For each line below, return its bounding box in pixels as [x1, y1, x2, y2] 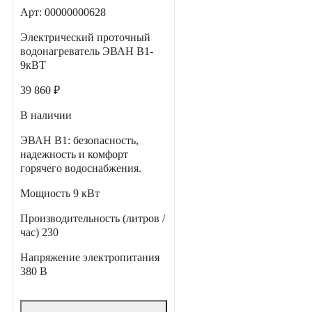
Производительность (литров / [20, 212, 165, 225]
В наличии [20, 109, 72, 122]
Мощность [20, 187, 73, 200]
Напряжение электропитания [20, 251, 159, 264]
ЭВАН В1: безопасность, [20, 134, 139, 147]
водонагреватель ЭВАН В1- [20, 45, 153, 58]
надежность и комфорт [20, 148, 128, 161]
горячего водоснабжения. [20, 162, 141, 175]
